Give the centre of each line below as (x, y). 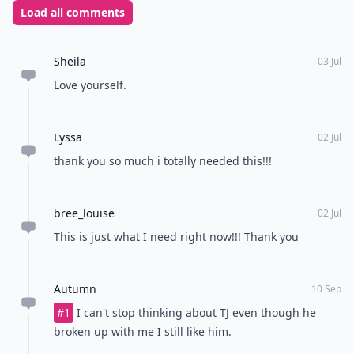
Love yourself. (90, 85)
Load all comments (73, 12)
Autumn (75, 289)
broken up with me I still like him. (143, 331)
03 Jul (330, 61)
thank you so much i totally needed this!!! (163, 161)
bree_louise (84, 213)
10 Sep (326, 289)
